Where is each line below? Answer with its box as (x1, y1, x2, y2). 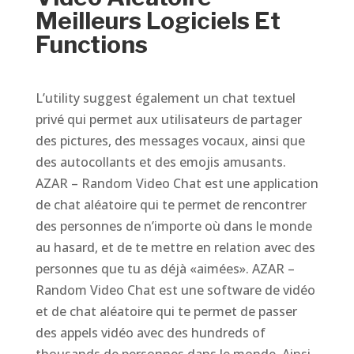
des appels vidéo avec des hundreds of (35, 324, 265, 341)
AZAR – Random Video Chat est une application (35, 175, 318, 192)
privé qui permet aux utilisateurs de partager (35, 111, 302, 128)
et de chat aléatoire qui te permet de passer (35, 303, 297, 320)
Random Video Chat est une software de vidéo (35, 281, 315, 299)
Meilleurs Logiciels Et (35, 6, 281, 35)
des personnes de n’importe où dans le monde (35, 217, 312, 235)
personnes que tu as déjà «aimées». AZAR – (35, 260, 295, 277)
